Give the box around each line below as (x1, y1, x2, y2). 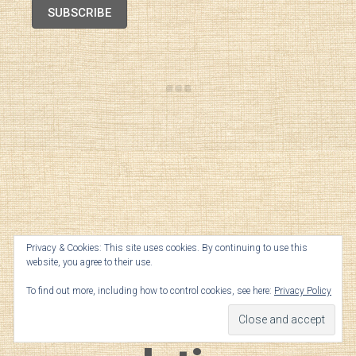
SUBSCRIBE (48, 5, 111, 20)
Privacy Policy (274, 285, 331, 296)
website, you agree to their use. (26, 257, 153, 268)
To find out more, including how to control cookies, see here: (26, 285, 274, 296)
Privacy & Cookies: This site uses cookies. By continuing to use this (26, 242, 308, 253)
